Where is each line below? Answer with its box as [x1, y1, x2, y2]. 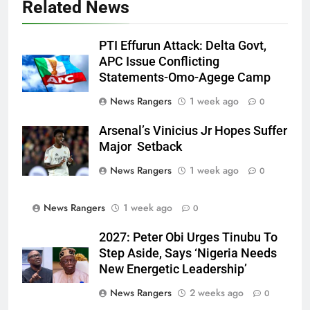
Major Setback [99, 139, 182, 154]
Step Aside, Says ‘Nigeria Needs [99, 246, 277, 260]
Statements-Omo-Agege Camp [99, 70, 271, 84]
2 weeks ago [190, 285, 244, 300]
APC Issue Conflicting [99, 54, 219, 69]
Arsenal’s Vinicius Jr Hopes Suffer [99, 123, 287, 138]
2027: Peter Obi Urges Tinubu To [99, 230, 277, 244]
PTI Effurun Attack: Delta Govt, [99, 38, 266, 53]
